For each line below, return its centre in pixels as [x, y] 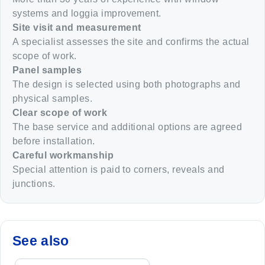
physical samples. [53, 98]
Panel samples [47, 70]
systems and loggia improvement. [87, 13]
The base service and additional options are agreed [127, 127]
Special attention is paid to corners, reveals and [119, 169]
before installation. [54, 141]
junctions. [34, 183]
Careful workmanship [63, 155]
